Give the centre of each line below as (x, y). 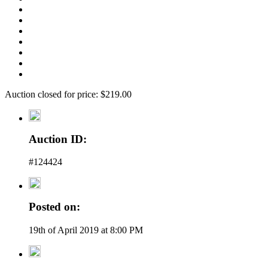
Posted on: (54, 207)
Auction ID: (58, 139)
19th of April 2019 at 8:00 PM (86, 230)
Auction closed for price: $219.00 (68, 94)
